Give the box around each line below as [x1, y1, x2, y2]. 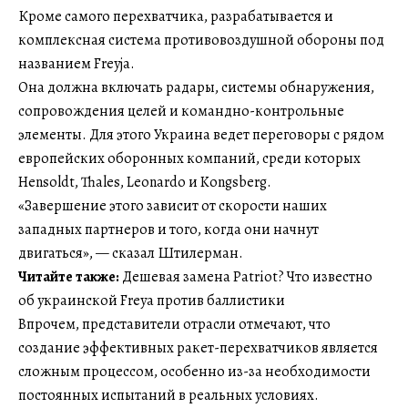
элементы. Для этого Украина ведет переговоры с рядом [18, 124, 384, 145]
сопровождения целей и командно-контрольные [18, 100, 344, 121]
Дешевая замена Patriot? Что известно [119, 266, 372, 287]
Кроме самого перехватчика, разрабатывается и [18, 5, 333, 26]
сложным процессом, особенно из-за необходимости [18, 361, 371, 382]
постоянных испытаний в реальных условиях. [18, 384, 319, 405]
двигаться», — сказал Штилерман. [18, 242, 243, 263]
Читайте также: [18, 266, 119, 287]
